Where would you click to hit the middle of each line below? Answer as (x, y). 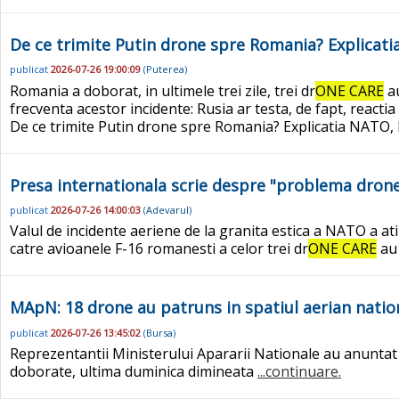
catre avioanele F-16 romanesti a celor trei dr (159, 249)
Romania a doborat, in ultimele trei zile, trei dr (163, 90)
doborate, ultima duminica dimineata (134, 371)
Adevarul (167, 210)
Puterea (165, 69)
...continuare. (299, 371)
